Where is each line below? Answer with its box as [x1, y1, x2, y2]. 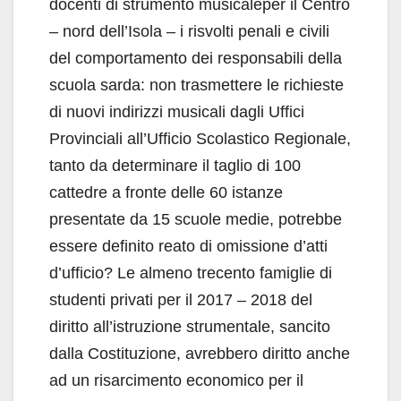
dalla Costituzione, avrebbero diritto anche [49, 344, 350, 363]
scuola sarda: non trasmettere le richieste [49, 75, 344, 94]
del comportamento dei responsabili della [49, 48, 342, 67]
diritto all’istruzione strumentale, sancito [49, 317, 330, 336]
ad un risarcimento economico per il [49, 371, 303, 389]
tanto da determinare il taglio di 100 [49, 156, 301, 175]
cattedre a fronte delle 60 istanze [49, 183, 283, 201]
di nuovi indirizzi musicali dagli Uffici [49, 102, 304, 121]
